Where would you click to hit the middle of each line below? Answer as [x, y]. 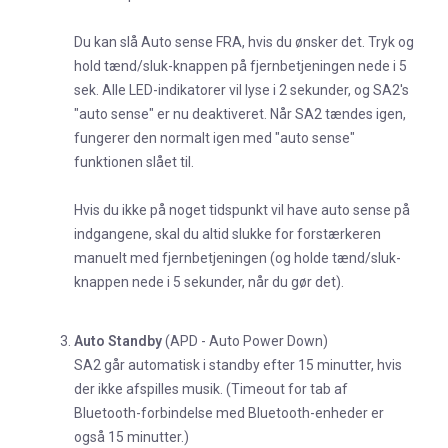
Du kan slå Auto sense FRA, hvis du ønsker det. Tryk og [244, 42]
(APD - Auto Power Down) [245, 340]
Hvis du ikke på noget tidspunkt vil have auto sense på [242, 210]
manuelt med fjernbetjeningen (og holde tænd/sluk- [237, 258]
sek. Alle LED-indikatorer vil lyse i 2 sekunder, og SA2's [241, 90]
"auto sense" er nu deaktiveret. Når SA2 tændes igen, [240, 114]
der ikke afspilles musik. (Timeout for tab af [211, 388]
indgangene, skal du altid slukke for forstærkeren [227, 234]
